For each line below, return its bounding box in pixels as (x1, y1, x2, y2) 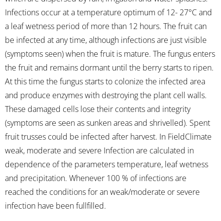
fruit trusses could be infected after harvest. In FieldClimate (5, 131, 212, 142)
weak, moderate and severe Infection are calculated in (5, 145, 194, 156)
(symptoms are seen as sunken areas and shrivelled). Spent (5, 117, 210, 128)
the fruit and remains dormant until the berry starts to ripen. (5, 62, 214, 73)
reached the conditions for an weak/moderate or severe (5, 186, 200, 197)
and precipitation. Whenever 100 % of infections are (5, 172, 186, 184)
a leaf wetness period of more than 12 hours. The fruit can (5, 20, 207, 32)
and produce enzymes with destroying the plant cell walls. (5, 89, 207, 101)
